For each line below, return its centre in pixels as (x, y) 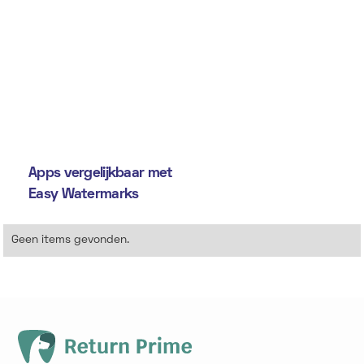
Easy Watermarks (84, 195)
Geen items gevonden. (71, 240)
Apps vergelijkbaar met (101, 173)
